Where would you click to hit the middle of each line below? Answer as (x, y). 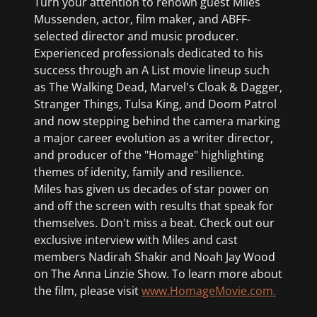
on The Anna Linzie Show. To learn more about (158, 274)
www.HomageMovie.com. (209, 291)
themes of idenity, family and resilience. (140, 172)
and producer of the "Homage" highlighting (149, 155)
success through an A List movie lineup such (152, 70)
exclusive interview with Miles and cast (136, 240)
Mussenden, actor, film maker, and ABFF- (142, 19)
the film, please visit (88, 291)
